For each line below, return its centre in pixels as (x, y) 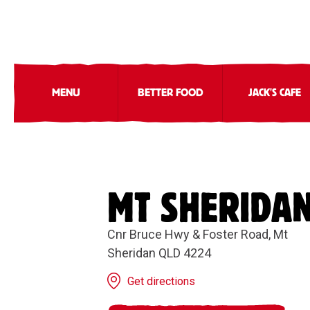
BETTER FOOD (170, 93)
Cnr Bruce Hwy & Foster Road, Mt (198, 234)
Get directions (162, 281)
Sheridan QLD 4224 (159, 253)
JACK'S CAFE (275, 93)
